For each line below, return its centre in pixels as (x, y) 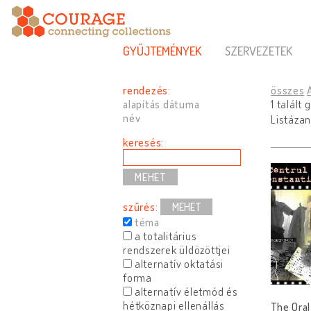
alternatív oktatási (178, 264)
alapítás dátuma (161, 104)
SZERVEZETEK (258, 51)
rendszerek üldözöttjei (177, 250)
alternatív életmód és (185, 292)
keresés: (143, 142)
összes (288, 90)
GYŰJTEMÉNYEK (162, 51)
